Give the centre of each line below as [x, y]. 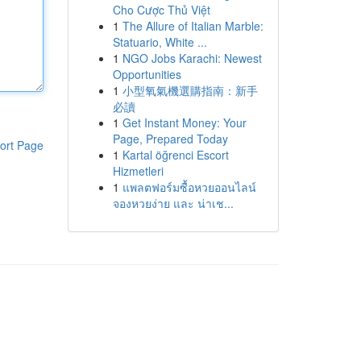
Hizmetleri [138, 171]
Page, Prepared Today [170, 139]
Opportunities [147, 74]
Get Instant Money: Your [184, 122]
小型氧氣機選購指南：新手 [190, 90]
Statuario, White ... [160, 42]
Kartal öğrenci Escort [175, 155]
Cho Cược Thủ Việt [161, 10]
